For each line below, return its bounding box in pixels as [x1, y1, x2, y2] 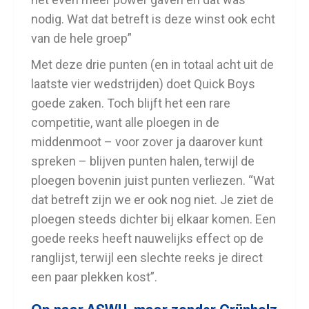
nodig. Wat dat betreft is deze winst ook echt [31, 11, 275, 26]
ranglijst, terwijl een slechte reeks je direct [31, 250, 263, 265]
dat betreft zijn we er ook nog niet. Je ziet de [31, 192, 274, 207]
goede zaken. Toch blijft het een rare [31, 95, 230, 110]
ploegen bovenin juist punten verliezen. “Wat [31, 172, 275, 188]
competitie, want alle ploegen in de [31, 114, 219, 130]
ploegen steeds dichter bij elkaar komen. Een [31, 211, 276, 226]
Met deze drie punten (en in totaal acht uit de [31, 57, 274, 72]
